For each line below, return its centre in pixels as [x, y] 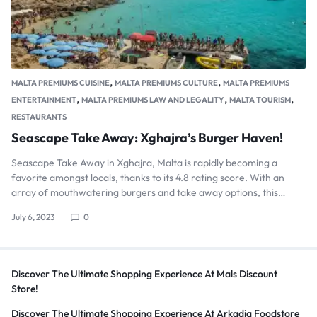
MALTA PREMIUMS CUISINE [60, 83]
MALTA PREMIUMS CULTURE [166, 83]
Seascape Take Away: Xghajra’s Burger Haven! [147, 138]
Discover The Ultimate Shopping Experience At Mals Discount [144, 274]
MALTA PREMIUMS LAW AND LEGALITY [153, 100]
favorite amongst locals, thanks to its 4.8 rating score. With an [148, 178]
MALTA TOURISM [260, 100]
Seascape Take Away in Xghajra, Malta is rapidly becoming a [144, 163]
